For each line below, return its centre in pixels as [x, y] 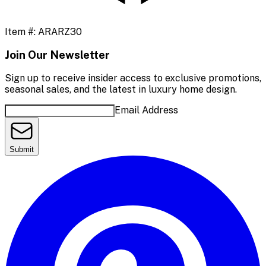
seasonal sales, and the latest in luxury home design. [121, 90]
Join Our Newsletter [57, 55]
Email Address [146, 110]
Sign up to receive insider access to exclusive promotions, [133, 78]
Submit [22, 150]
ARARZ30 [60, 31]
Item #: [21, 31]
